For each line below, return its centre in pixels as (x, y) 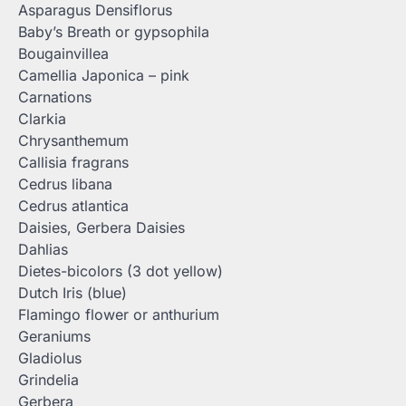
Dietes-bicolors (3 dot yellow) (121, 271)
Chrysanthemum (73, 140)
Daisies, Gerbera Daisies (101, 227)
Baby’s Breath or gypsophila (114, 32)
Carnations (55, 97)
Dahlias (43, 249)
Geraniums (54, 336)
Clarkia (42, 119)
